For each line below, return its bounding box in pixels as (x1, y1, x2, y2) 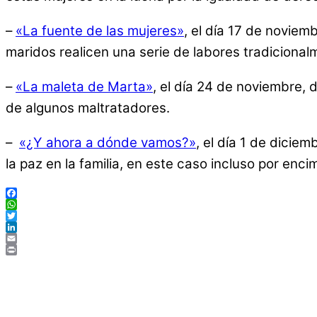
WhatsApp (6, 207, 71, 224)
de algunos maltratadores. (6, 99, 170, 116)
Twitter (6, 219, 50, 236)
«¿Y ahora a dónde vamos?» (19, 134, 196, 151)
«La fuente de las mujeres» (16, 22, 184, 39)
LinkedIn (6, 230, 59, 247)
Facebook (6, 196, 68, 213)
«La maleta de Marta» (16, 78, 153, 95)
